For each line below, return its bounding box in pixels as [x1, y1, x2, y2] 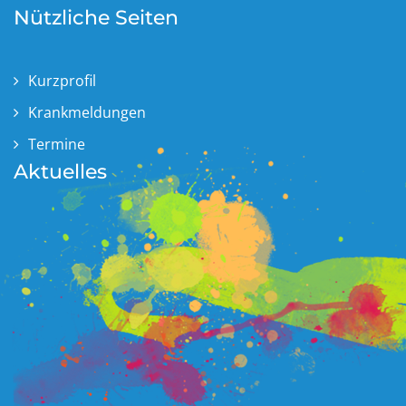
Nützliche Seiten [14, 5, 179, 30]
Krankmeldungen [28, 101, 146, 122]
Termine [28, 133, 85, 154]
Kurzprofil [28, 70, 96, 91]
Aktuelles [14, 159, 107, 184]
